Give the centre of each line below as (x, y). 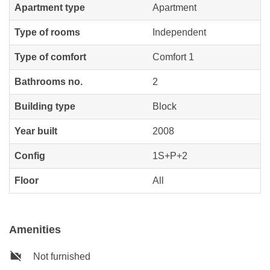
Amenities (35, 230)
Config (30, 156)
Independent (179, 33)
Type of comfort (50, 57)
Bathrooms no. (49, 82)
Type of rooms (47, 33)
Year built (36, 131)
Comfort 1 (173, 57)
